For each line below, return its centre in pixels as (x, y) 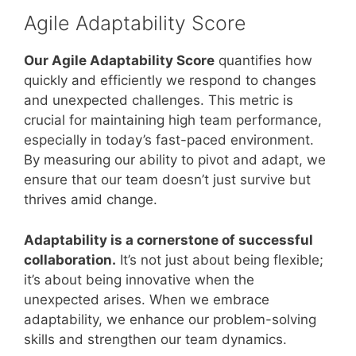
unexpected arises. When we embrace (147, 299)
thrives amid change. (91, 199)
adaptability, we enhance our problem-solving (170, 319)
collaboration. (70, 259)
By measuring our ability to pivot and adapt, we (175, 160)
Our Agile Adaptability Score (119, 60)
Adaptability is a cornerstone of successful (168, 240)
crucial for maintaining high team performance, (173, 120)
